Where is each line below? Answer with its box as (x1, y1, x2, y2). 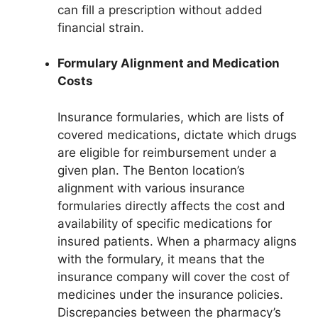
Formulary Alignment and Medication (57, 56, 280, 71)
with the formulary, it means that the (57, 251, 265, 266)
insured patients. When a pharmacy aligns (57, 234, 297, 248)
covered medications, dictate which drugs (57, 127, 297, 142)
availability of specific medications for (57, 216, 272, 231)
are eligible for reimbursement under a (57, 145, 277, 160)
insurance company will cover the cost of (57, 269, 290, 284)
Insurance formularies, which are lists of (57, 109, 284, 124)
